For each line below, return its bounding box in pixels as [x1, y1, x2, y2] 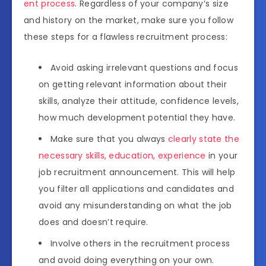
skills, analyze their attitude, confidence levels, [39, 94, 239, 107]
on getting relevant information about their [39, 78, 227, 90]
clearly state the [167, 132, 239, 145]
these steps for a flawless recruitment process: [24, 30, 228, 43]
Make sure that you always [50, 132, 168, 145]
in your [205, 149, 238, 161]
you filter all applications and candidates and [39, 182, 234, 195]
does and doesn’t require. [39, 216, 148, 228]
